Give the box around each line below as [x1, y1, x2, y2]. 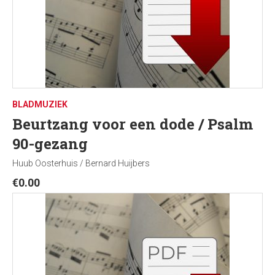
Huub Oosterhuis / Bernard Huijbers [12, 158, 150, 168]
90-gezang [12, 134, 88, 153]
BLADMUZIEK [12, 99, 68, 109]
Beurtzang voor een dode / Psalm [12, 114, 253, 134]
